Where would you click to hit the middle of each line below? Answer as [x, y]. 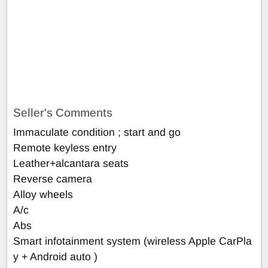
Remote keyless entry [65, 147]
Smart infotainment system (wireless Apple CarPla [133, 241]
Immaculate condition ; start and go [97, 132]
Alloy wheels [43, 194]
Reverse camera [53, 179]
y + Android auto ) [55, 256]
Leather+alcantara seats [71, 163]
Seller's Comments [63, 112]
